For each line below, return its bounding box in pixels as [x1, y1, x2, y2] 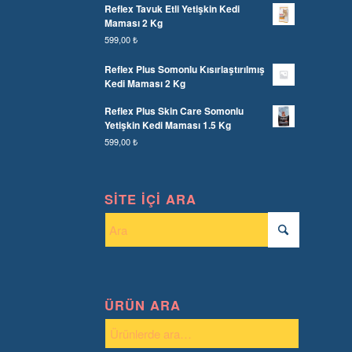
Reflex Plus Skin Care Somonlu [104, 104, 244, 119]
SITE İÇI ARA [104, 189, 196, 209]
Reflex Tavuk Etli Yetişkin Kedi [104, 2, 240, 16]
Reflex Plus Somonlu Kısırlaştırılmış [104, 62, 265, 77]
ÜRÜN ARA [104, 295, 181, 315]
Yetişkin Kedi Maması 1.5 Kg [104, 118, 231, 133]
